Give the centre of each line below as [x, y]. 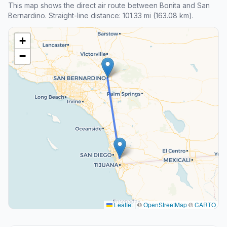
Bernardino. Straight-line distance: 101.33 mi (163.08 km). [101, 15]
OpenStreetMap [165, 204]
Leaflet [123, 204]
